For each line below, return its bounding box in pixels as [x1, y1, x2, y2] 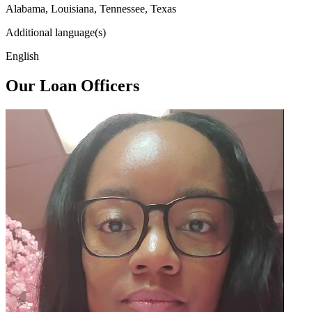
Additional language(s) [6, 26, 106, 38]
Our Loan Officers [6, 76, 139, 95]
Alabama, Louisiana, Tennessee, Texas [6, 2, 176, 15]
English [6, 49, 39, 62]
